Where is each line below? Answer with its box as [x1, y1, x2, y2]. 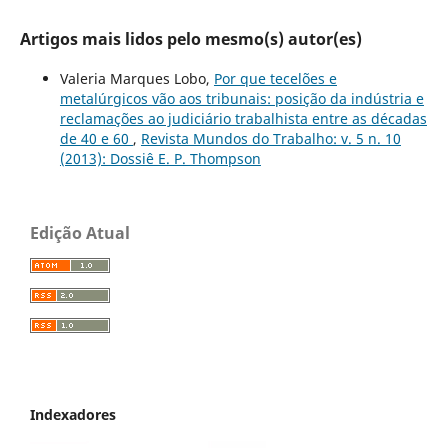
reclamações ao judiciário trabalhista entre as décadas [59, 108, 427, 128]
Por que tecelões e [213, 68, 337, 88]
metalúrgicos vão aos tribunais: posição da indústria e [59, 88, 424, 108]
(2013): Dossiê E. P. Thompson [59, 148, 261, 168]
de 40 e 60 [59, 128, 133, 148]
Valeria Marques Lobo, [59, 68, 214, 88]
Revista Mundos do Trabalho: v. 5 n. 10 [140, 128, 401, 148]
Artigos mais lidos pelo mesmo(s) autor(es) [19, 27, 362, 50]
